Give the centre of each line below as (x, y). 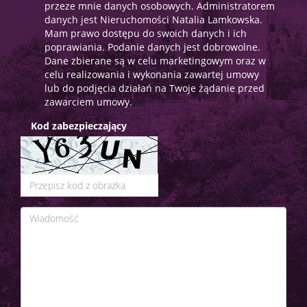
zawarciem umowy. (88, 102)
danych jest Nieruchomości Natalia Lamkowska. (153, 20)
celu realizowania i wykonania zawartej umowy (152, 75)
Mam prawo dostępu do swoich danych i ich (146, 34)
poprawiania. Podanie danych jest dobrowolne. (152, 47)
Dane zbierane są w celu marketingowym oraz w (155, 61)
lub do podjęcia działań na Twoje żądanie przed (155, 88)
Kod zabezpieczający (79, 126)
